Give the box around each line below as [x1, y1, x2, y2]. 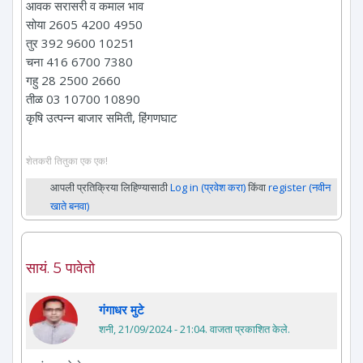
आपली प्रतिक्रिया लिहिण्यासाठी [50, 180, 170, 195]
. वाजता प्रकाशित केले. [205, 322, 290, 337]
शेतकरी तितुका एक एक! [26, 154, 108, 168]
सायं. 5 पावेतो [26, 259, 95, 278]
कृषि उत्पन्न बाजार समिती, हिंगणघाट [26, 109, 177, 126]
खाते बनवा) [50, 199, 89, 214]
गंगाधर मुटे [99, 301, 144, 318]
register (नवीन [268, 180, 331, 195]
